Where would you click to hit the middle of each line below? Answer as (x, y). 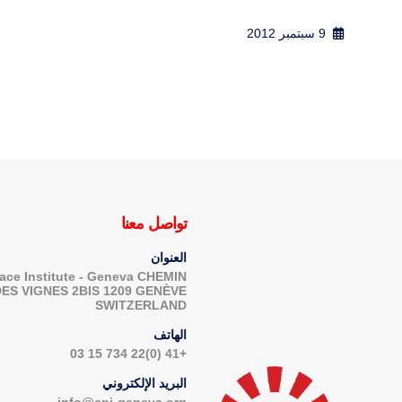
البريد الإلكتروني (145, 383)
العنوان (169, 257)
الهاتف (170, 334)
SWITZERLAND (141, 305)
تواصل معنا (154, 223)
